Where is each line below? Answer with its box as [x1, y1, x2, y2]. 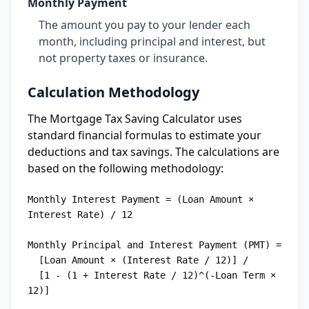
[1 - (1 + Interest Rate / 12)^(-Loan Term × [28, 270, 39, 281]
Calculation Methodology [28, 83, 199, 101]
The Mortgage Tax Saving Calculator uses [28, 111, 242, 126]
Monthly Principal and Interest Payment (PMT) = [28, 239, 281, 250]
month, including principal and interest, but [39, 34, 266, 49]
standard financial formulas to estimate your [28, 128, 261, 143]
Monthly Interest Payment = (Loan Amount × [28, 194, 254, 205]
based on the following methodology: [28, 161, 223, 176]
